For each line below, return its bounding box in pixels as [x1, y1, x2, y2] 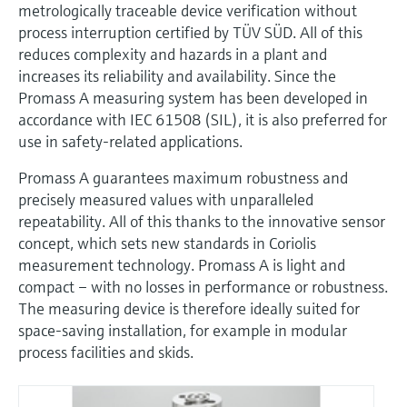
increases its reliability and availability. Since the [18, 65, 336, 87]
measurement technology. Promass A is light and [18, 254, 345, 276]
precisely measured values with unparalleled [18, 189, 313, 211]
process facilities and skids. [18, 342, 194, 363]
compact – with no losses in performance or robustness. [18, 276, 388, 298]
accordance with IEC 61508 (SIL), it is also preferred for [18, 109, 387, 131]
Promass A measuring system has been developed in [18, 87, 368, 109]
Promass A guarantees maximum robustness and [18, 167, 348, 189]
